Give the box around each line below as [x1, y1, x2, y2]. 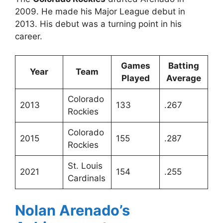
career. [15, 31, 42, 41]
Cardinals [67, 173, 106, 184]
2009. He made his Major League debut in [15, 6, 185, 16]
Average [166, 73, 201, 84]
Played [121, 73, 150, 84]
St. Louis [67, 161, 103, 171]
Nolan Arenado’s [15, 201, 130, 219]
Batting [168, 61, 199, 71]
